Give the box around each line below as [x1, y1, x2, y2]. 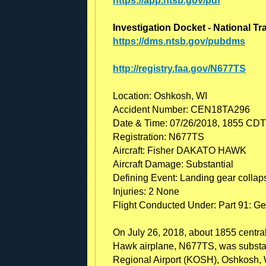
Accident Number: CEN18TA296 [113, 104, 250, 115]
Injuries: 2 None [113, 186, 179, 197]
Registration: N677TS [113, 131, 204, 142]
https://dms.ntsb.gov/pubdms [113, 36, 245, 46]
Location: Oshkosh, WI [113, 90, 207, 101]
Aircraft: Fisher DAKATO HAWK [113, 145, 246, 156]
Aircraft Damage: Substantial [113, 159, 233, 169]
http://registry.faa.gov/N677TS [113, 63, 246, 74]
